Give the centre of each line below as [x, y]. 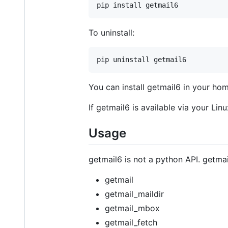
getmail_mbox [132, 208]
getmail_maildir [134, 194]
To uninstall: [111, 32]
